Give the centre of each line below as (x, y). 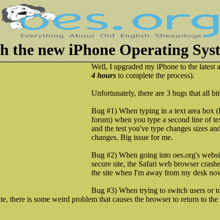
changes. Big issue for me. (132, 137)
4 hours (104, 75)
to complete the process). (155, 75)
